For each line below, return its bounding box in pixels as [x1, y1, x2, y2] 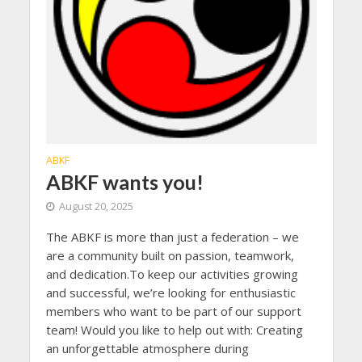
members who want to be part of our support [45, 302, 301, 319]
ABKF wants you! [45, 169, 204, 194]
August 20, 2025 [58, 199, 133, 213]
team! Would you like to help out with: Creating [45, 321, 303, 338]
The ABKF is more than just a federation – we [45, 228, 299, 245]
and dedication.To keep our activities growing [45, 265, 298, 282]
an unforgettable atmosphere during [45, 339, 249, 356]
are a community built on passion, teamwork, [45, 246, 294, 263]
